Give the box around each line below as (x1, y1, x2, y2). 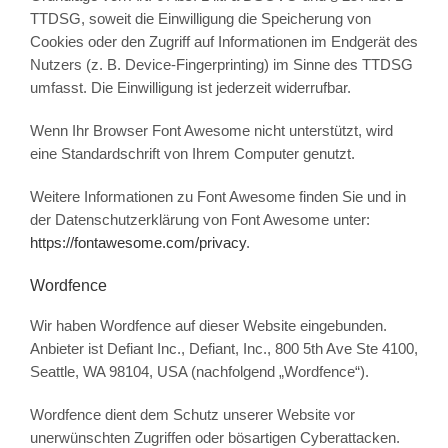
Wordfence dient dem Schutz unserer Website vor (29, 406, 355, 424)
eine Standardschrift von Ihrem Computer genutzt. (29, 145, 355, 163)
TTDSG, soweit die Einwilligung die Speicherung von (29, 10, 371, 28)
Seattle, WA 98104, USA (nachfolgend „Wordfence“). (29, 363, 369, 381)
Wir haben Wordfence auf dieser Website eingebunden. (29, 317, 387, 335)
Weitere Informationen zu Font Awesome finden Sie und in (29, 188, 406, 206)
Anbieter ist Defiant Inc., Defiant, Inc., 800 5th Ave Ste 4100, (29, 340, 418, 358)
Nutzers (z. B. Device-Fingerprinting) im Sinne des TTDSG (29, 56, 413, 74)
